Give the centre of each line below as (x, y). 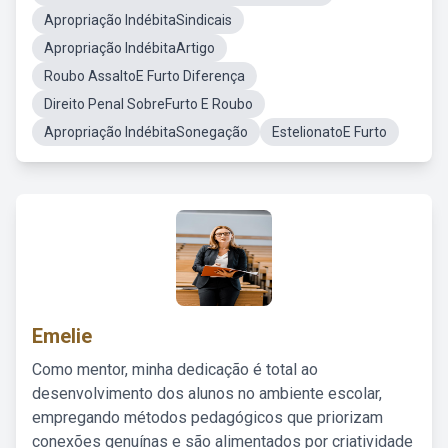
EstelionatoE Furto (329, 132)
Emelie (62, 336)
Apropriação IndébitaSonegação (146, 132)
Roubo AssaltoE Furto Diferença (144, 76)
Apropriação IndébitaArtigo (129, 48)
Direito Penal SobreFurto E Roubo (148, 104)
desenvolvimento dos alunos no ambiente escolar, (207, 393)
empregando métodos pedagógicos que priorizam (207, 417)
